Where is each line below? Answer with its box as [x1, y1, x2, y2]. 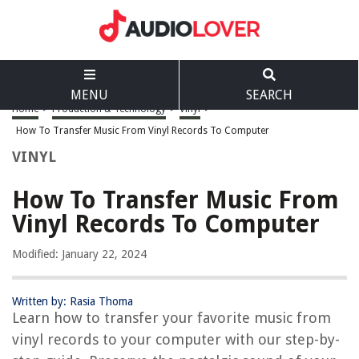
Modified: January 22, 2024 [12, 248, 147, 260]
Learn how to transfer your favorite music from [12, 309, 331, 326]
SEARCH [245, 87, 292, 103]
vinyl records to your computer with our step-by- [12, 331, 340, 348]
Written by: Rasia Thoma [12, 295, 133, 308]
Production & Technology [52, 103, 166, 115]
